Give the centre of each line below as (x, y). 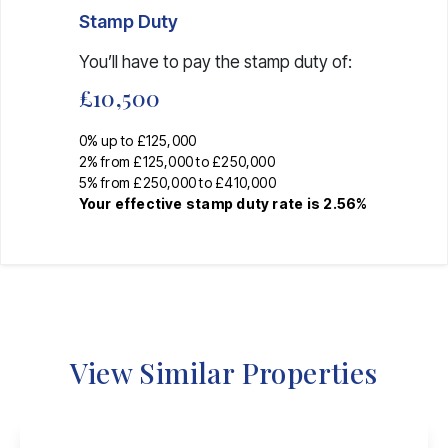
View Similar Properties (224, 372)
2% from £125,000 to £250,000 (176, 161)
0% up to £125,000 (137, 140)
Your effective (132, 203)
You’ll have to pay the (161, 61)
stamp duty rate (244, 203)
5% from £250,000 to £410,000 (177, 182)
